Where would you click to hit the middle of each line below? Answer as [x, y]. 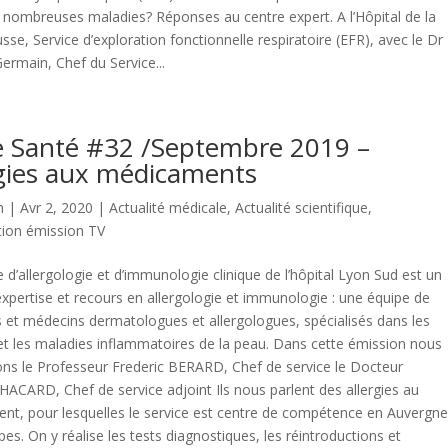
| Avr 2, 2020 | [56, 207]
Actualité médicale [168, 207]
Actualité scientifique [301, 207]
